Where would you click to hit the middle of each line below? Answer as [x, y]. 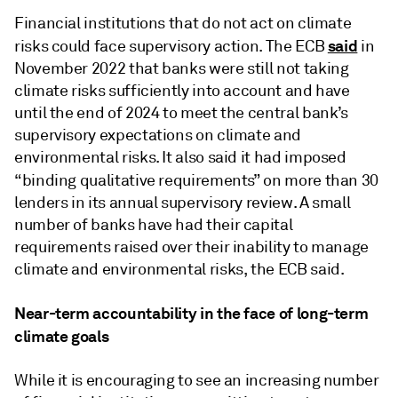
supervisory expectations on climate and [158, 135]
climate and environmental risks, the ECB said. [179, 269]
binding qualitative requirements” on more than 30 [200, 180]
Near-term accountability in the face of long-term [191, 313]
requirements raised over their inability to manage [192, 247]
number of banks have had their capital [154, 225]
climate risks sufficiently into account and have [182, 91]
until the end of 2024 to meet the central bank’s [181, 113]
